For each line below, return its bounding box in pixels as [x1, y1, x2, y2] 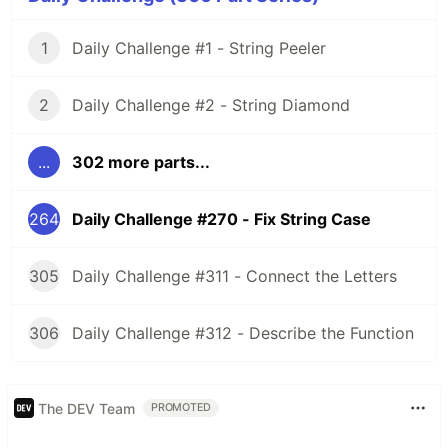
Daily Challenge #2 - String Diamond [72, 95, 350, 116]
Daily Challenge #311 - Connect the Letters [72, 266, 397, 287]
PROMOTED [151, 401, 212, 415]
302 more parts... [72, 152, 210, 173]
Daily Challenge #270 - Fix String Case [72, 209, 371, 230]
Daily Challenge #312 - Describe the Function [72, 323, 414, 344]
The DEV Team [38, 399, 135, 417]
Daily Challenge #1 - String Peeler [72, 38, 326, 59]
